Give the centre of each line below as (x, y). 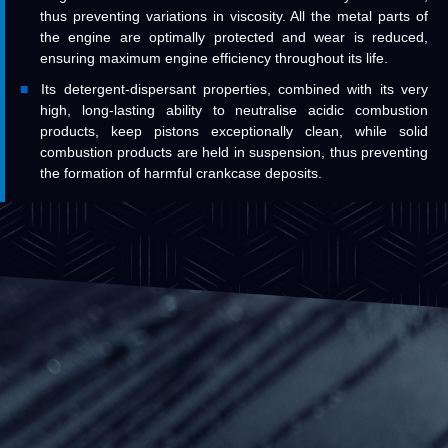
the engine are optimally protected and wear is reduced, (234, 37)
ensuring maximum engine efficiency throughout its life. (214, 58)
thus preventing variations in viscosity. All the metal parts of (234, 16)
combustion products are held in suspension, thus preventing (234, 152)
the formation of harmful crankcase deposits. (181, 173)
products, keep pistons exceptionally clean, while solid (234, 131)
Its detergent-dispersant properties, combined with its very (235, 89)
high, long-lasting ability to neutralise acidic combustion (234, 110)
